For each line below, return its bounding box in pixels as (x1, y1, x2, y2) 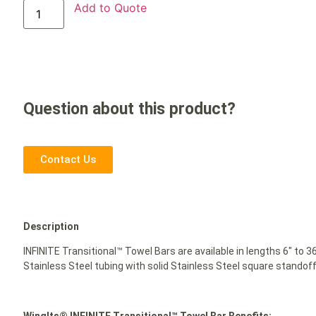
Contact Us (40, 152, 97, 166)
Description (23, 220, 80, 232)
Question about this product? (23, 99, 236, 119)
